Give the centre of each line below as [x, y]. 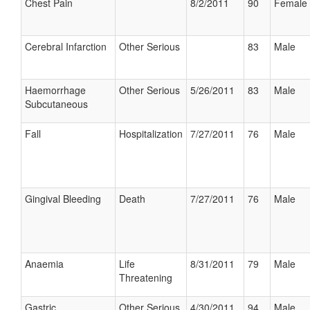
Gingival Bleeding [63, 199]
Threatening [146, 277]
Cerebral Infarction [66, 46]
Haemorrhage [55, 90]
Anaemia [44, 264]
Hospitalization [151, 134]
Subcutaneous [56, 104]
